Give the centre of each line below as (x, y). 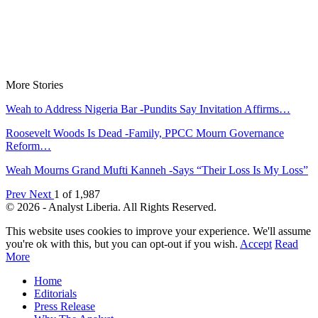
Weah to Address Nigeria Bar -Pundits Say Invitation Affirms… (148, 109)
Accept (256, 244)
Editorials (55, 294)
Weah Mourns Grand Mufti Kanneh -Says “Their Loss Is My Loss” (157, 170)
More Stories (34, 85)
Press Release (65, 307)
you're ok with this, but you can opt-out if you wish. (123, 244)
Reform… (28, 146)
